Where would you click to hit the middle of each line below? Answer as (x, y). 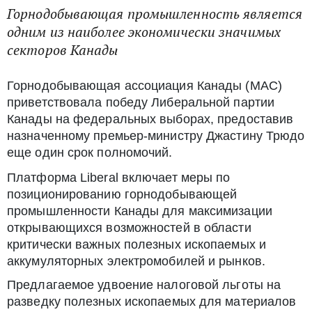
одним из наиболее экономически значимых (144, 32)
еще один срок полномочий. (90, 152)
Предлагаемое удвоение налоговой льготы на (144, 284)
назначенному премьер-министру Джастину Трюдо (156, 135)
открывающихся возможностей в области (129, 227)
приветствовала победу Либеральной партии (141, 102)
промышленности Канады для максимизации (140, 211)
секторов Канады (63, 50)
